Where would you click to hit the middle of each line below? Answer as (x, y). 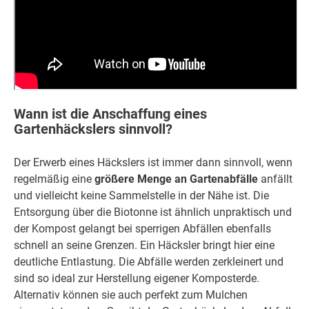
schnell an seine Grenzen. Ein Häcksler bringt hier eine (144, 246)
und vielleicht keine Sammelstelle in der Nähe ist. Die (141, 196)
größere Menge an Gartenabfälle (176, 179)
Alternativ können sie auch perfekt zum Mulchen (131, 295)
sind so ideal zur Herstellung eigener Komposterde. (137, 279)
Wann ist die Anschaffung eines (110, 113)
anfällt (275, 179)
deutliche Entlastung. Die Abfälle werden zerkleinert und (149, 262)
